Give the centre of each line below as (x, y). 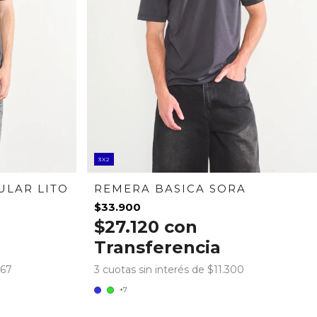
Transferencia (158, 247)
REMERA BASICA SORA (171, 188)
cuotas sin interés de (155, 269)
